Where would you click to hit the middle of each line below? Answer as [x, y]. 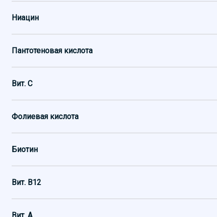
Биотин [25, 149]
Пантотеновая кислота [52, 51]
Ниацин [25, 18]
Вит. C [22, 84]
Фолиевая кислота [45, 116]
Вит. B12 [26, 182]
